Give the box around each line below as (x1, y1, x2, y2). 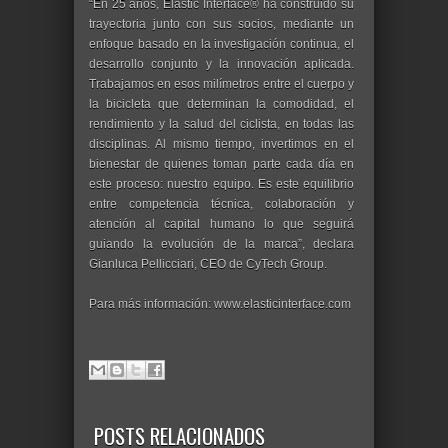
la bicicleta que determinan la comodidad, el (89, 96, 354, 111)
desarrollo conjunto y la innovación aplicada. (89, 56, 354, 71)
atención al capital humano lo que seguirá (89, 216, 354, 231)
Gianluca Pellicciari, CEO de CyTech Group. (89, 256, 327, 271)
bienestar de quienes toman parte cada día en (89, 156, 354, 171)
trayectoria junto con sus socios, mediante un (89, 16, 354, 31)
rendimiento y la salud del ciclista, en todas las (89, 116, 354, 131)
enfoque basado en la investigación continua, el (89, 36, 354, 51)
